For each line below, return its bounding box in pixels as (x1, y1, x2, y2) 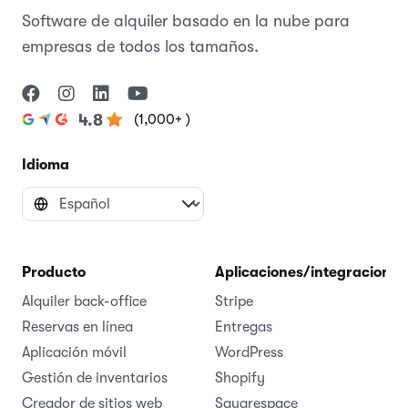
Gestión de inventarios (22, 369, 168, 386)
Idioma (22, 156, 69, 173)
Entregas (215, 318, 272, 335)
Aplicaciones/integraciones (215, 263, 406, 280)
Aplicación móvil (22, 343, 127, 361)
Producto (22, 263, 86, 280)
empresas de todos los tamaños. (22, 36, 259, 56)
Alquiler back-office (22, 292, 147, 310)
